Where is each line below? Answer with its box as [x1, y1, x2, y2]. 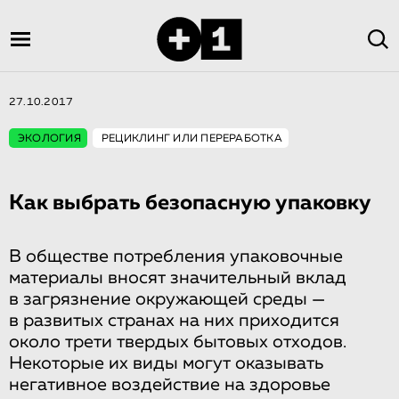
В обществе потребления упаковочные [9, 248, 343, 265]
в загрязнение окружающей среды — [9, 290, 325, 308]
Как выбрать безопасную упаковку [9, 192, 371, 214]
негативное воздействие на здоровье [9, 376, 330, 394]
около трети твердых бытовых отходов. [9, 333, 346, 351]
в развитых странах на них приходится [9, 312, 339, 330]
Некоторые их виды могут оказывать [9, 354, 323, 372]
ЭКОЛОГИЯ [18, 134, 81, 144]
